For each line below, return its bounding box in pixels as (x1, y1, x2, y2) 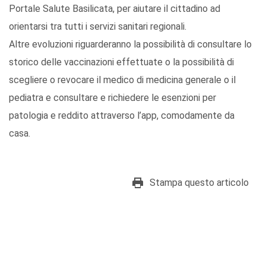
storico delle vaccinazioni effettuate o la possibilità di (9, 56, 234, 68)
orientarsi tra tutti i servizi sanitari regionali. (9, 21, 186, 33)
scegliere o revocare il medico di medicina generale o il (9, 74, 236, 86)
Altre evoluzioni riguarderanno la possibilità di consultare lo (9, 39, 252, 50)
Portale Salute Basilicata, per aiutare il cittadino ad (9, 3, 220, 15)
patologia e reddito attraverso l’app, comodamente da (9, 110, 235, 122)
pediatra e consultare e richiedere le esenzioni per (9, 92, 216, 104)
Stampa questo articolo (150, 177, 249, 189)
